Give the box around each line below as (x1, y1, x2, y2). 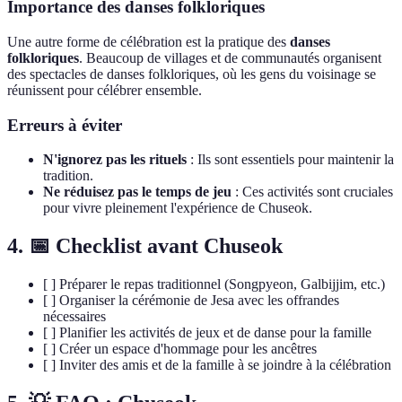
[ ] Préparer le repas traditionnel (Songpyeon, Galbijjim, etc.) (43, 276, 385, 293)
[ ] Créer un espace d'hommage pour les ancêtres (43, 341, 317, 357)
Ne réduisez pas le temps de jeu (43, 184, 232, 200)
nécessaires (43, 309, 106, 325)
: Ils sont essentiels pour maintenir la (187, 152, 394, 168)
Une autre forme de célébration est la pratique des (7, 33, 290, 49)
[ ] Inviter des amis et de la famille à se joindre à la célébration (43, 357, 391, 373)
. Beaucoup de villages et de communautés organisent (79, 49, 381, 66)
